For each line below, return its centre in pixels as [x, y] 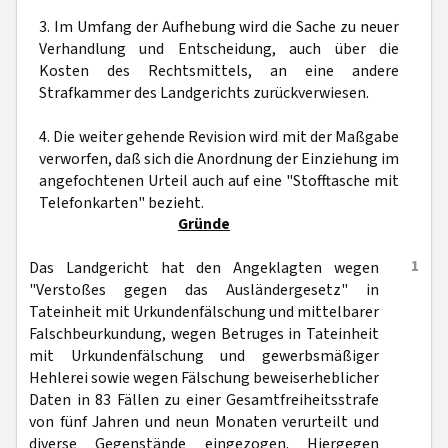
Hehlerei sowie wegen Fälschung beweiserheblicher [204, 378]
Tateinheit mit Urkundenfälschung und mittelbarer [204, 312]
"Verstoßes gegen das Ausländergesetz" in [204, 290]
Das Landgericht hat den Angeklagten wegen [204, 268]
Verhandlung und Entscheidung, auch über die [219, 49]
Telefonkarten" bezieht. [121, 203]
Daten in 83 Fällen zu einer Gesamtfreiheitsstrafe [204, 400]
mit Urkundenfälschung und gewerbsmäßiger [204, 356]
